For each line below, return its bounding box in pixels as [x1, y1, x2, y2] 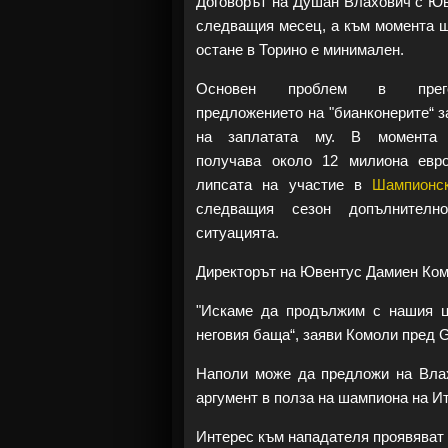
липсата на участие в [196, 176, 373, 193]
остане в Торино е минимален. [196, 41, 404, 58]
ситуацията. [196, 224, 279, 241]
